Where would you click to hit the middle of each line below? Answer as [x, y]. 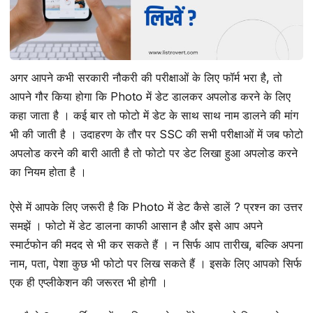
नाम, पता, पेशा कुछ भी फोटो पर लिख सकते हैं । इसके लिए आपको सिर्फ [156, 263]
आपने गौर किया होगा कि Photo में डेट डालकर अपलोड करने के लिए [150, 97]
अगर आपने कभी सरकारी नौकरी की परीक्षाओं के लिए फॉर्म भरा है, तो [146, 78]
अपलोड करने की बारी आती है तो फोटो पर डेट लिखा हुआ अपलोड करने [154, 153]
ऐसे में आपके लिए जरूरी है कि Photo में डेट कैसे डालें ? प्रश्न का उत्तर [156, 206]
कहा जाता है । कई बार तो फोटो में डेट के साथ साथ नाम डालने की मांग [154, 116]
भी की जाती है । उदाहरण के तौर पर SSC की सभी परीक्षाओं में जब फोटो [156, 134]
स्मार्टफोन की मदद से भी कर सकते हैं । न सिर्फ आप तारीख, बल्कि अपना [156, 244]
